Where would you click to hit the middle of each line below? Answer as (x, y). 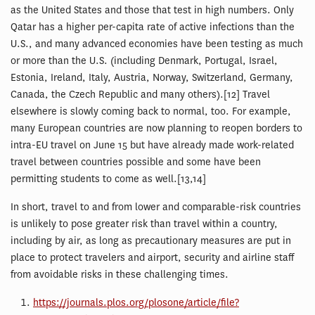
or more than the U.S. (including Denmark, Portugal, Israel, (144, 60)
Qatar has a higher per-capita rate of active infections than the (153, 27)
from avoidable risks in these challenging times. (120, 274)
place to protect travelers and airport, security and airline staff (152, 257)
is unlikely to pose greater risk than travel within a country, (144, 224)
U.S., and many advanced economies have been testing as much (157, 44)
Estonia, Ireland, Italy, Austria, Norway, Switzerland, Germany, (152, 77)
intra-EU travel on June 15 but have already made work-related (152, 145)
